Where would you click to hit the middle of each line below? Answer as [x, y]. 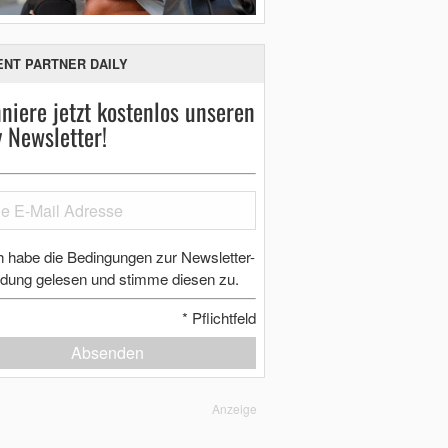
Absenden [107, 353]
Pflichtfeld [222, 318]
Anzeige [235, 409]
